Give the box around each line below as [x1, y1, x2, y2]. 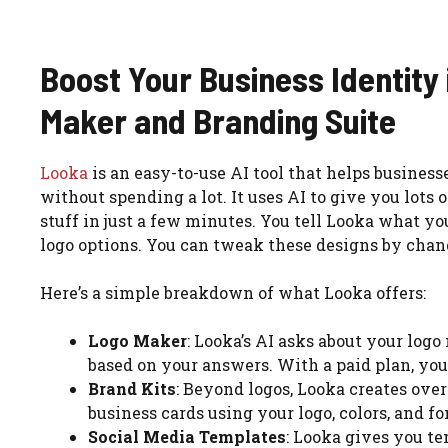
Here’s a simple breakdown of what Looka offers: [40, 282, 426, 304]
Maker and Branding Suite [40, 99, 396, 142]
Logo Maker [88, 330, 187, 352]
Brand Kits [88, 378, 176, 400]
